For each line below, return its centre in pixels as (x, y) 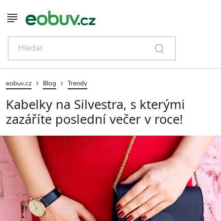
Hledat (31, 48)
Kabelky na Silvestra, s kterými (95, 104)
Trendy (77, 83)
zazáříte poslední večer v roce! (94, 119)
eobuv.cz (19, 83)
